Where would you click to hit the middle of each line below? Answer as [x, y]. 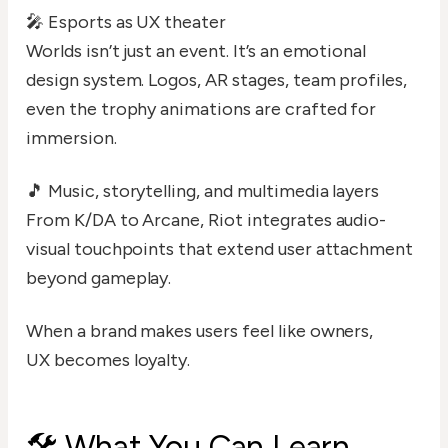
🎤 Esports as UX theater [126, 22]
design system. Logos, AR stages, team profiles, [217, 80]
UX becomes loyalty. [108, 360]
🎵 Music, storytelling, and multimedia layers [203, 191]
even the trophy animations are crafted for [201, 109]
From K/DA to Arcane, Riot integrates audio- [206, 220]
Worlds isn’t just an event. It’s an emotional [196, 51]
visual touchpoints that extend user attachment [220, 249]
